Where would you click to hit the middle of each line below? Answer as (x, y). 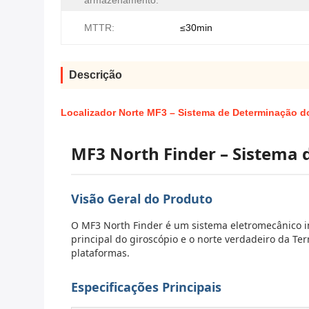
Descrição (96, 75)
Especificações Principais (146, 287)
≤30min (196, 28)
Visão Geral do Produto (142, 199)
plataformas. (100, 253)
